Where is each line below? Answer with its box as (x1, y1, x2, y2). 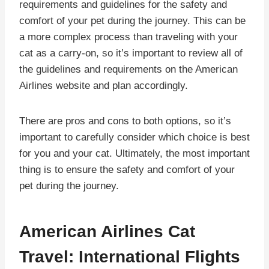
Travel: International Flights (19, 247, 240, 266)
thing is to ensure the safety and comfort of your (19, 163, 235, 175)
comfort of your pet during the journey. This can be (19, 14, 246, 26)
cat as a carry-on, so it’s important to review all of (19, 47, 243, 59)
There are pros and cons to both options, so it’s (19, 115, 231, 127)
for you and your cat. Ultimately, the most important (19, 147, 250, 159)
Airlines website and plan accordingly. (19, 79, 188, 91)
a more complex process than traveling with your (19, 31, 238, 43)
